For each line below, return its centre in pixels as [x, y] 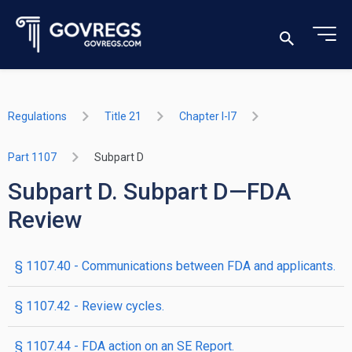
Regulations [37, 116]
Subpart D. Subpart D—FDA [149, 191]
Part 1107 [32, 157]
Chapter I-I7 [208, 116]
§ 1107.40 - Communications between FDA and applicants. [175, 266]
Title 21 [123, 116]
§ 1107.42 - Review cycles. [90, 306]
